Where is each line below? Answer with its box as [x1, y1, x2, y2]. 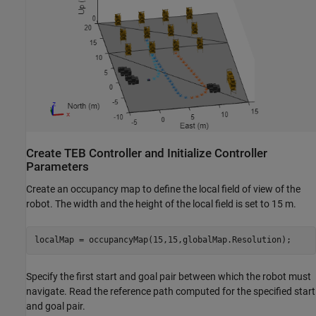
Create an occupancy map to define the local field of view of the [26, 183, 300, 195]
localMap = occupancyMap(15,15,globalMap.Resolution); [34, 235, 291, 245]
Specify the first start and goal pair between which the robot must [26, 270, 311, 282]
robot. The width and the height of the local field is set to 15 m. [26, 197, 296, 209]
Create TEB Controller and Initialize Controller [26, 147, 267, 161]
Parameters [26, 160, 89, 174]
